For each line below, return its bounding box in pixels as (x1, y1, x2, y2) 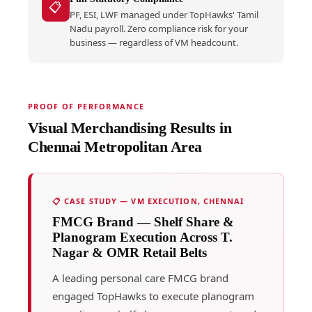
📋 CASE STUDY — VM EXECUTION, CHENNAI (52, 195, 244, 206)
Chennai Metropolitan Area (27, 137, 202, 155)
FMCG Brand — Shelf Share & (52, 214, 234, 229)
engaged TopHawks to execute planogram (52, 288, 254, 303)
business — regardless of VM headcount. (69, 36, 238, 49)
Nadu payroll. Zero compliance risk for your (69, 22, 248, 35)
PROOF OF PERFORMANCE (27, 100, 145, 111)
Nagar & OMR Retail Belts (52, 244, 207, 260)
